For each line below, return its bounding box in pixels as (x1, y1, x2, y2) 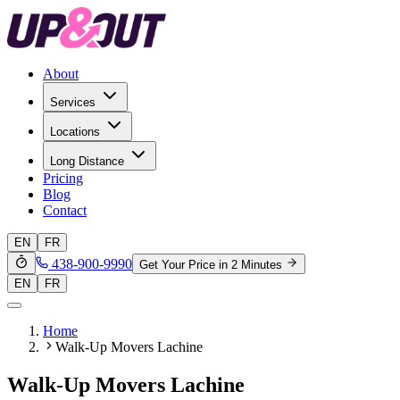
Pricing (43, 171, 83, 186)
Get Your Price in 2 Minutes (139, 258, 282, 271)
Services (50, 96, 96, 109)
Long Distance (50, 154, 124, 168)
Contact (43, 203, 87, 218)
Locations (50, 125, 100, 138)
